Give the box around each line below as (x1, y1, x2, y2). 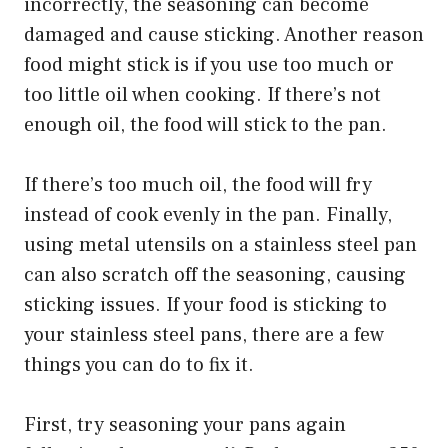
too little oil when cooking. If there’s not (24, 81, 381, 108)
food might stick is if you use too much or (24, 51, 394, 78)
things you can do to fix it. (24, 351, 254, 378)
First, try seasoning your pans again (24, 411, 346, 438)
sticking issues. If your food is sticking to (24, 291, 387, 318)
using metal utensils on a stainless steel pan (24, 231, 417, 258)
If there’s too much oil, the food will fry (24, 171, 372, 198)
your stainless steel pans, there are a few (24, 321, 384, 348)
